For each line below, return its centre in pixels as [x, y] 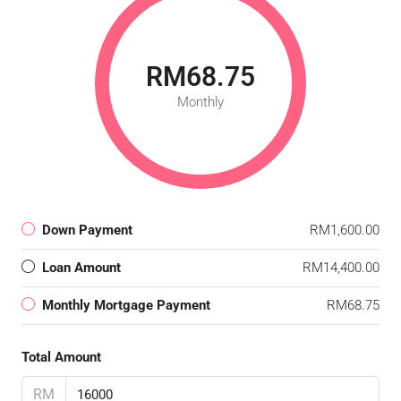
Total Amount [61, 357]
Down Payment [87, 230]
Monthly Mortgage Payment [126, 305]
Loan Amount [81, 268]
